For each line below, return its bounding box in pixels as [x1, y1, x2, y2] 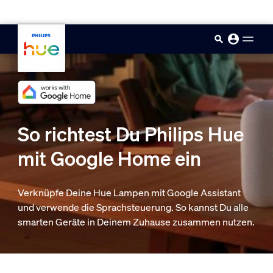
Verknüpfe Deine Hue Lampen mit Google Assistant [17, 186, 241, 199]
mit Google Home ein [17, 146, 201, 171]
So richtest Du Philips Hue [17, 121, 244, 147]
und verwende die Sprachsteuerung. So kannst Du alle [17, 200, 249, 214]
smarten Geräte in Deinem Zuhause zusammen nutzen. [17, 215, 255, 229]
